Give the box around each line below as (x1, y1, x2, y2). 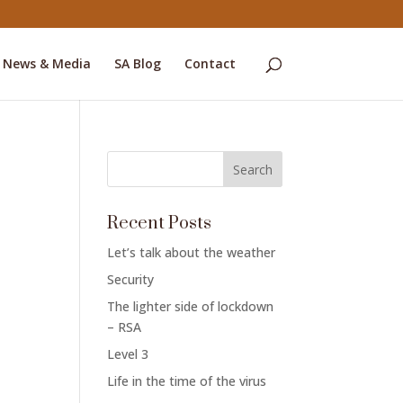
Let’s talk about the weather (107, 244, 276, 261)
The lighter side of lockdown (107, 298, 274, 315)
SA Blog (113, 55, 161, 72)
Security (107, 271, 155, 288)
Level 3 (107, 345, 149, 363)
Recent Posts (107, 212, 212, 235)
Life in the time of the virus (107, 372, 267, 390)
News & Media (2, 55, 91, 72)
